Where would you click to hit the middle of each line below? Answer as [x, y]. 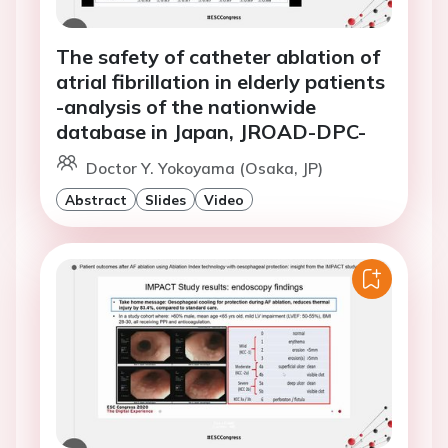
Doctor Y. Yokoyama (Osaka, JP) [204, 168]
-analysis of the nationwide [186, 107]
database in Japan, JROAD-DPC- [211, 132]
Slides [165, 200]
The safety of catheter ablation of [218, 57]
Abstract [96, 200]
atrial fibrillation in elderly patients [220, 82]
